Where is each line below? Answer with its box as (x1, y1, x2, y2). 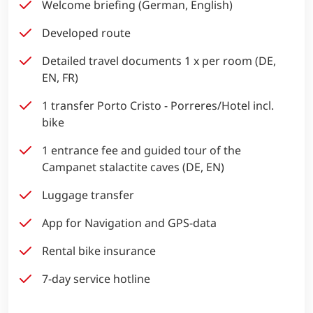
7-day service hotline (42, 270, 150, 286)
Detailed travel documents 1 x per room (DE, (42, 52, 276, 68)
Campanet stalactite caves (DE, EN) (42, 159, 224, 175)
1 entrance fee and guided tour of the (42, 142, 241, 158)
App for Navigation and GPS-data (42, 214, 217, 231)
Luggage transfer (42, 187, 134, 203)
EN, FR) (42, 69, 78, 85)
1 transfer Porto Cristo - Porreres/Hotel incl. (42, 97, 274, 113)
